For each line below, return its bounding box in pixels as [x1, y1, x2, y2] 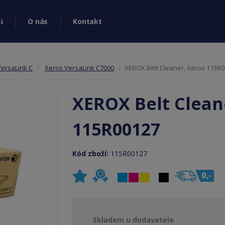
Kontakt [73, 17, 102, 26]
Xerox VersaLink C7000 [45, 63, 114, 72]
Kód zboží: [72, 149, 110, 158]
